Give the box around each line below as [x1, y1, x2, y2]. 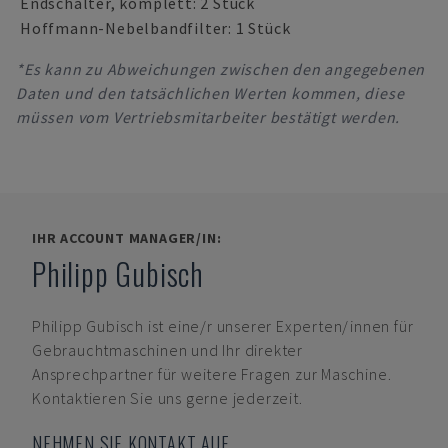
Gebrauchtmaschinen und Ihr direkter [32, 340, 304, 360]
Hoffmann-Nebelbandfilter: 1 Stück [20, 18, 291, 38]
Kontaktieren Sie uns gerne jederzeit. [32, 388, 303, 408]
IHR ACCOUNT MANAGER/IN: [32, 229, 222, 247]
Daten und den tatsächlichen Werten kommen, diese [16, 83, 405, 103]
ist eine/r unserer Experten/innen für [147, 316, 414, 336]
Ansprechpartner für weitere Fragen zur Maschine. [32, 364, 392, 384]
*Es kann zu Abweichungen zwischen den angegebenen [16, 59, 426, 79]
